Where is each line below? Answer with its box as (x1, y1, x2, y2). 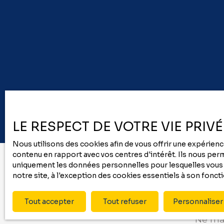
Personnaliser (173, 196, 223, 206)
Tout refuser (103, 196, 146, 206)
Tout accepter (24, 196, 74, 206)
